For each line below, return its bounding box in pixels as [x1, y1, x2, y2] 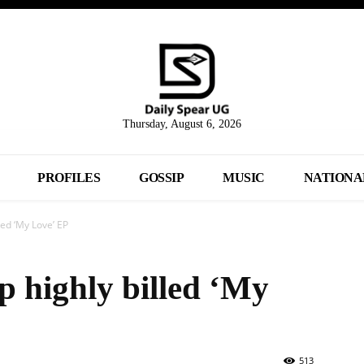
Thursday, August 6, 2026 [122, 118, 241, 131]
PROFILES [37, 171, 101, 185]
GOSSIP [139, 171, 184, 185]
